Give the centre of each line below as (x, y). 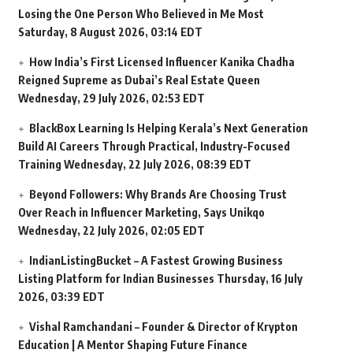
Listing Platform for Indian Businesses (116, 279)
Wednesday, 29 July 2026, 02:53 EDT (111, 98)
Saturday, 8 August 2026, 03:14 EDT (110, 32)
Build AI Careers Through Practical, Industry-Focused (154, 147)
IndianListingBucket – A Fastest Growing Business (156, 261)
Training (39, 165)
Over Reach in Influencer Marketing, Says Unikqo (141, 213)
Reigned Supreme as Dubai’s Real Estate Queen (139, 80)
